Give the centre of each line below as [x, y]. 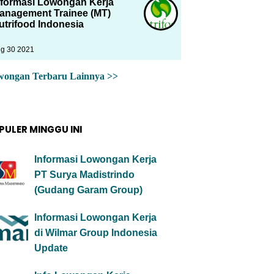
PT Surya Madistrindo [84, 175]
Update [51, 248]
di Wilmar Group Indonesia [96, 233]
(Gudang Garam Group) [88, 190]
